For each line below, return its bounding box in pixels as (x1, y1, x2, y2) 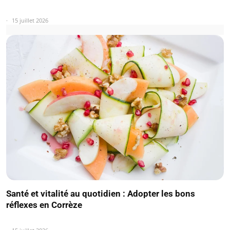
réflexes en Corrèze (6, 199, 82, 210)
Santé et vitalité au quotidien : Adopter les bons (6, 188, 195, 199)
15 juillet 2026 (12, 16, 48, 25)
